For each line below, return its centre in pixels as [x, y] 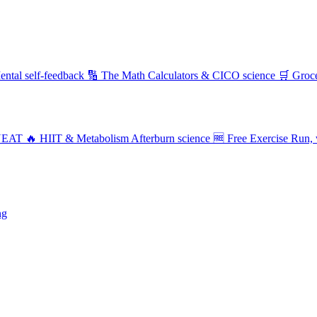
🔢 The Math [116, 75]
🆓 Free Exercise [250, 138]
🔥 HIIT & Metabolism [77, 138]
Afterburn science [171, 138]
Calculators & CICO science [212, 75]
